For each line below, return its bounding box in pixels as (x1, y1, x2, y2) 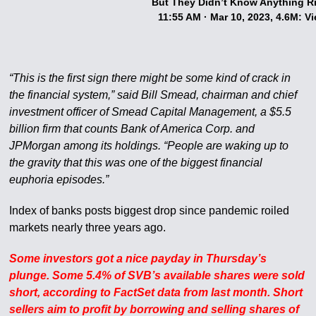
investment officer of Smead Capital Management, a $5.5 (9, 106, 292, 119)
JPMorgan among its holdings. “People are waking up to (9, 140, 289, 152)
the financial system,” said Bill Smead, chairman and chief (9, 89, 298, 102)
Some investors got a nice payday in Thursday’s (9, 253, 267, 265)
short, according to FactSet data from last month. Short (9, 286, 303, 299)
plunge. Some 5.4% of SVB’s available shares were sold (9, 269, 305, 282)
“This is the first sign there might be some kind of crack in (9, 72, 291, 85)
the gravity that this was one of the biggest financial (9, 157, 263, 169)
